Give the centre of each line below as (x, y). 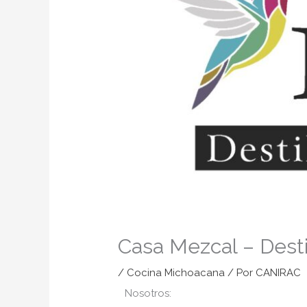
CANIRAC (279, 272)
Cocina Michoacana (176, 272)
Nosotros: (148, 293)
